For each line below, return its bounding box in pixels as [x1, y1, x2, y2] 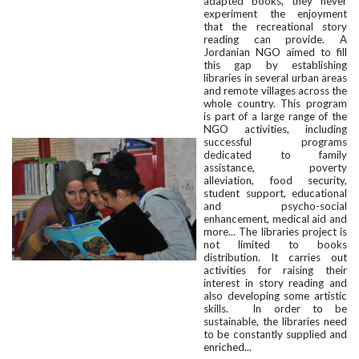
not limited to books [204, 237, 347, 251]
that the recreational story [204, 19, 347, 33]
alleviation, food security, [204, 173, 347, 187]
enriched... [204, 340, 252, 353]
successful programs [204, 135, 347, 148]
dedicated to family [204, 147, 347, 161]
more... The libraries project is [204, 224, 347, 238]
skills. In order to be [204, 301, 347, 315]
